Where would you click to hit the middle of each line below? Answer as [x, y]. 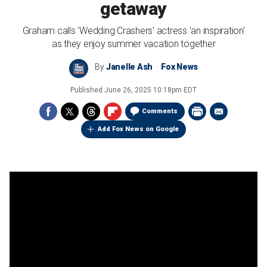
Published [87, 90]
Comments [160, 111]
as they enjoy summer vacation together [133, 44]
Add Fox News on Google [138, 129]
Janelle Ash [129, 67]
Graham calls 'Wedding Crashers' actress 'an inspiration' [133, 31]
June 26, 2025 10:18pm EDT [150, 90]
